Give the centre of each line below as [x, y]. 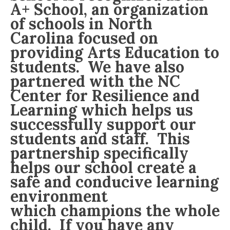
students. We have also [97, 66]
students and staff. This [100, 138]
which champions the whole [115, 210]
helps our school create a [103, 167]
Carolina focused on [84, 38]
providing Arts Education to [115, 52]
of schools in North [81, 23]
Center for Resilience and [105, 95]
